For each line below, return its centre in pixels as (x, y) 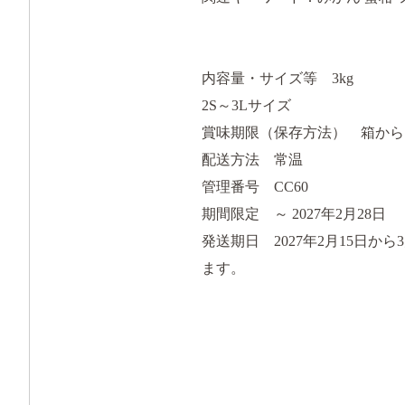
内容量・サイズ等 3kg (279, 78)
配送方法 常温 (252, 159)
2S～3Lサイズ (246, 105)
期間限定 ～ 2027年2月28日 (294, 213)
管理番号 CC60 (255, 186)
